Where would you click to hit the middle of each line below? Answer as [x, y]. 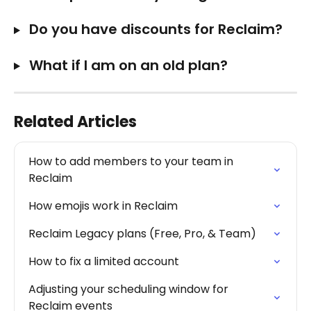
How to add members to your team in [132, 161]
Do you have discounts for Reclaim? [154, 30]
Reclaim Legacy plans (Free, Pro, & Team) [142, 233]
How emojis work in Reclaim [103, 205]
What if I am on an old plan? [126, 65]
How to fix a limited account [104, 261]
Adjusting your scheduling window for [130, 289]
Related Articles [75, 121]
